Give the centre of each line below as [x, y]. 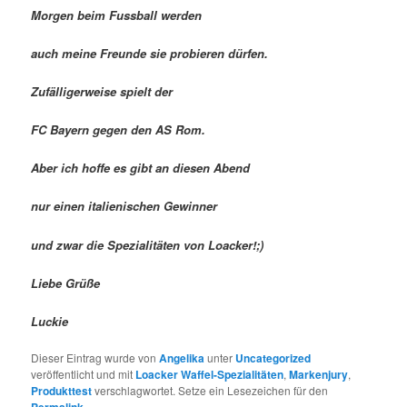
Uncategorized [273, 357]
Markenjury [319, 374]
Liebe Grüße [66, 283]
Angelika [182, 357]
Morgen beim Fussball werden [117, 15]
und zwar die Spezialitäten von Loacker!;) [148, 244]
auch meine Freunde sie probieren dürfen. [150, 54]
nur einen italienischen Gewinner [124, 206]
